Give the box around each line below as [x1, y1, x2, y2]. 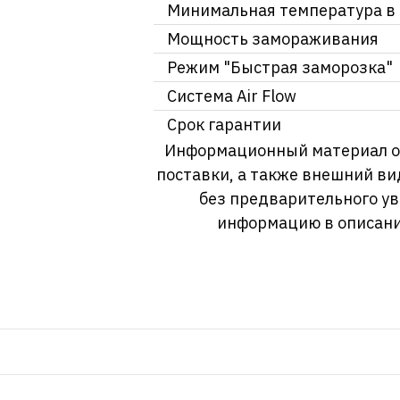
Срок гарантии [167, 113, 281, 135]
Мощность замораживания [167, 28, 379, 49]
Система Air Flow [167, 85, 296, 106]
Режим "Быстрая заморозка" [167, 56, 393, 78]
